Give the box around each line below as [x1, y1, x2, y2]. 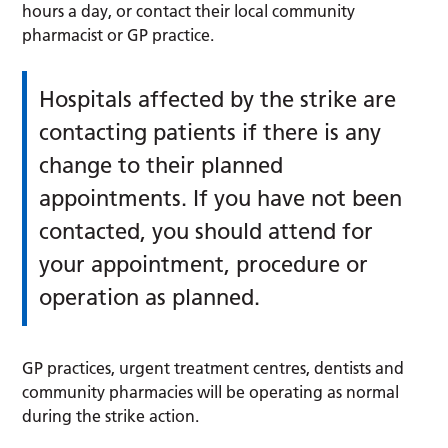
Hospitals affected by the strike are [39, 86, 397, 114]
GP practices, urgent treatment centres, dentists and [22, 358, 405, 379]
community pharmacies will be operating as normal [22, 382, 400, 403]
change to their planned [39, 152, 284, 180]
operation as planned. [39, 284, 261, 312]
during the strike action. [22, 406, 200, 427]
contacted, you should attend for [39, 218, 374, 246]
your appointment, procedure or [39, 251, 369, 279]
